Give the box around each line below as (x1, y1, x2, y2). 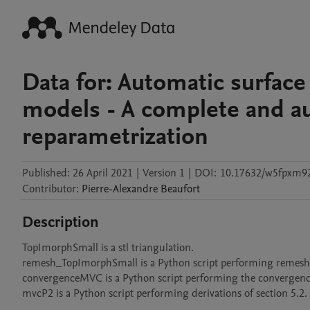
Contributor (22, 181, 76, 197)
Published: (22, 165, 70, 181)
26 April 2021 (73, 165, 133, 181)
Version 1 (143, 165, 185, 181)
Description (22, 212, 99, 232)
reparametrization (22, 120, 208, 153)
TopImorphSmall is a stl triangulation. (22, 240, 194, 255)
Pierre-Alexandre (82, 181, 158, 197)
